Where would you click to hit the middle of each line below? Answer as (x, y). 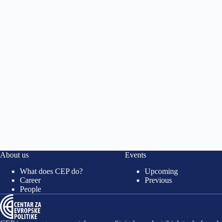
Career (30, 180)
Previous (158, 180)
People (30, 189)
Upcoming (161, 171)
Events (135, 155)
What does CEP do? (51, 171)
